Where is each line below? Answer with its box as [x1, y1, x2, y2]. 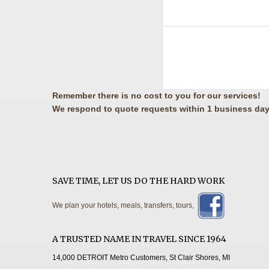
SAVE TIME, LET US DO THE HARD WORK [52, 175, 225, 186]
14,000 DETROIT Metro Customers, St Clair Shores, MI [52, 253, 232, 262]
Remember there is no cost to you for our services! [52, 90, 263, 100]
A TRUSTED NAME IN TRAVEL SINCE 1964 [52, 233, 226, 244]
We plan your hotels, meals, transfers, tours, [52, 201, 198, 210]
